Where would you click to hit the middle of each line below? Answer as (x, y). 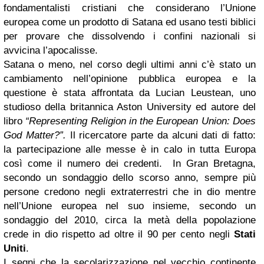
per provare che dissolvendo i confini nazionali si (130, 36)
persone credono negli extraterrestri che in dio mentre (130, 192)
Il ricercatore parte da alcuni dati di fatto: (163, 135)
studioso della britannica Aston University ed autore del (130, 107)
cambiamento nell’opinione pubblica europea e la (130, 79)
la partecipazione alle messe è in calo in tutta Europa (130, 149)
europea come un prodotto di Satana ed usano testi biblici (130, 22)
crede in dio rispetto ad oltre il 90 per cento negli (119, 234)
